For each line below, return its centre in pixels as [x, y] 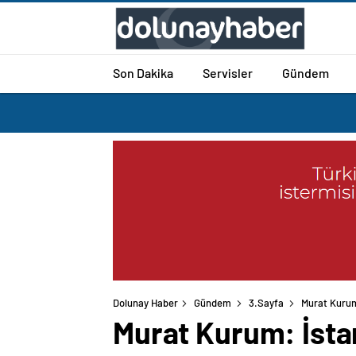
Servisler [228, 72]
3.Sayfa [266, 303]
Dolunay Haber [145, 303]
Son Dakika [143, 72]
